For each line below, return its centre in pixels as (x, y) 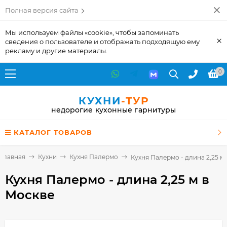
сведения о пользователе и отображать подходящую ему (102, 42)
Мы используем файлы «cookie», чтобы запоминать (92, 32)
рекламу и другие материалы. (56, 51)
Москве (30, 195)
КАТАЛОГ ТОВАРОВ (53, 132)
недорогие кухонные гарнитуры (113, 110)
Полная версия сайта (42, 10)
